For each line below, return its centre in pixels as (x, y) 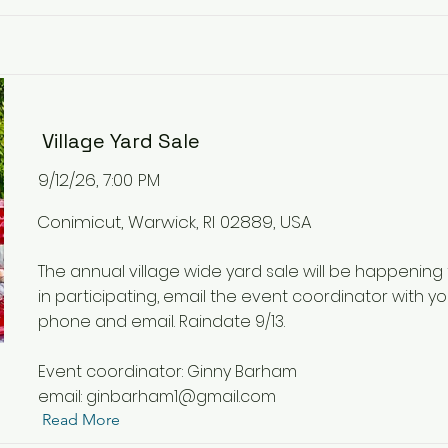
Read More (81, 419)
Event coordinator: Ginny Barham (167, 371)
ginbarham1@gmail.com (181, 396)
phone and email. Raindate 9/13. (161, 321)
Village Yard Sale (121, 141)
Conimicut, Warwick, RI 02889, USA (174, 222)
